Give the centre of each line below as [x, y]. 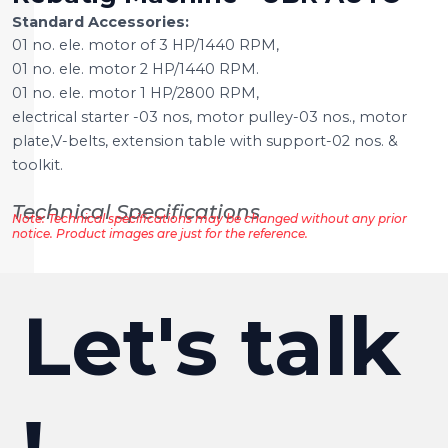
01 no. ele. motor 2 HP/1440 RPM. [135, 68]
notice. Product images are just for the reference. [160, 233]
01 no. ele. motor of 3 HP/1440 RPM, [145, 44]
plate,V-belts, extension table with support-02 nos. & [205, 140]
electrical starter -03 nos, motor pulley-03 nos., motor [209, 116]
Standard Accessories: [100, 22]
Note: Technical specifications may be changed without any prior [209, 218]
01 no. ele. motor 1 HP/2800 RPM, [135, 92]
